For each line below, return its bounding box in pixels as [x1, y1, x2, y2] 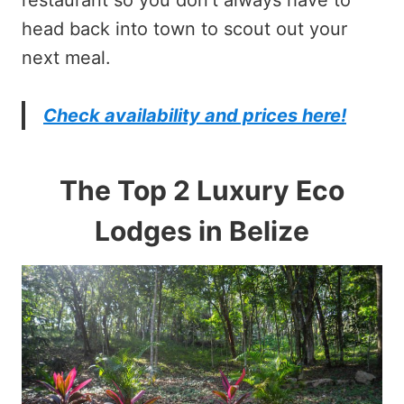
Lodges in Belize [95, 214, 309, 247]
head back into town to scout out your [22, 17, 347, 40]
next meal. [22, 46, 111, 69]
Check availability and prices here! [43, 104, 346, 126]
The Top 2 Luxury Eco [60, 173, 344, 207]
